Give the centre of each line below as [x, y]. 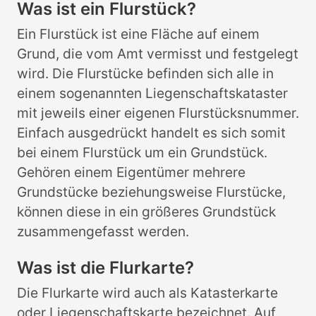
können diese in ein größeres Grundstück [146, 212]
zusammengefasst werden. [103, 232]
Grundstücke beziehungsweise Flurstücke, [151, 192]
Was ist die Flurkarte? [105, 268]
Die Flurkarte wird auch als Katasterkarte [147, 293]
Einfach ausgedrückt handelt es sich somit [151, 133]
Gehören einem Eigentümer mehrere [131, 172]
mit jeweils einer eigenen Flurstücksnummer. [158, 113]
